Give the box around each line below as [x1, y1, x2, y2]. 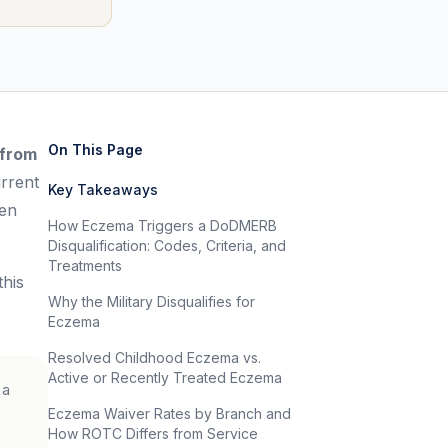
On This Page [48, 141, 143, 158]
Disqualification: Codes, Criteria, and [48, 237, 286, 254]
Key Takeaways [48, 181, 158, 198]
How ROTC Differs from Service [48, 425, 258, 442]
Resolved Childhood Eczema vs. [48, 349, 261, 366]
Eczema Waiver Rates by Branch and [48, 405, 291, 422]
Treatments [48, 257, 122, 274]
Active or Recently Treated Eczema [48, 369, 282, 386]
